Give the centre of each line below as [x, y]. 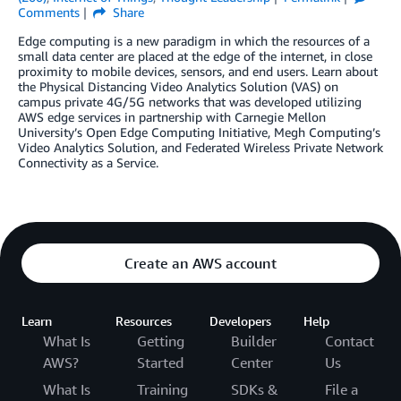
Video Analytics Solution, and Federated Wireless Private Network [200, 147]
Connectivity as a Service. [88, 162]
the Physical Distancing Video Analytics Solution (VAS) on [178, 86]
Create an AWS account [200, 263]
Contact [350, 341]
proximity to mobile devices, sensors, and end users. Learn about [198, 71]
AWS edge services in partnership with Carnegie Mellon [172, 116]
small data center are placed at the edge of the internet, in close [195, 55]
